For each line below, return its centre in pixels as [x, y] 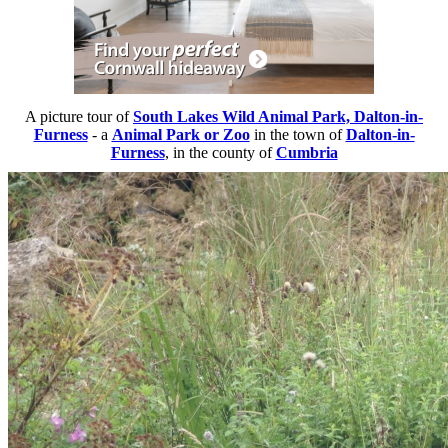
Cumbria [306, 153]
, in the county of [220, 153]
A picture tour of [79, 117]
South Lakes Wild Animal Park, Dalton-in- [278, 117]
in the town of [297, 135]
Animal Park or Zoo [180, 135]
